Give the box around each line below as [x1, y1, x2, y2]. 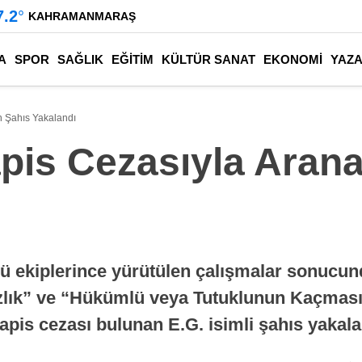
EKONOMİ [263, 52, 322, 66]
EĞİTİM [112, 52, 154, 66]
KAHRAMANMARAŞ [28, 9, 136, 23]
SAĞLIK [57, 52, 103, 66]
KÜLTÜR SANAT [162, 52, 255, 66]
